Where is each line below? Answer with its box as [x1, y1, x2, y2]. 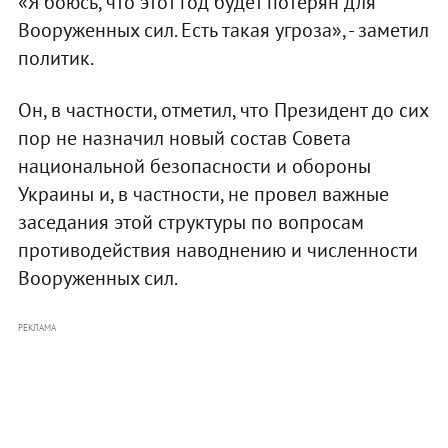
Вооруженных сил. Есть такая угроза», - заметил [17, 16, 429, 43]
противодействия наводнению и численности [17, 236, 418, 263]
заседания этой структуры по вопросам [17, 208, 364, 235]
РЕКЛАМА [17, 321, 56, 333]
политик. [17, 44, 94, 71]
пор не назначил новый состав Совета [17, 124, 351, 151]
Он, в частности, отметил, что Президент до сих [17, 96, 428, 123]
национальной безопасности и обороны [17, 152, 371, 179]
